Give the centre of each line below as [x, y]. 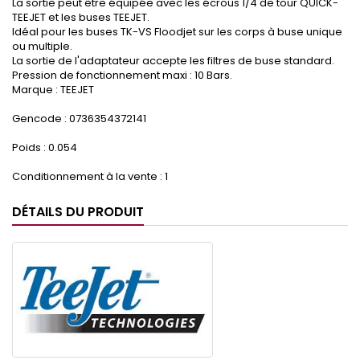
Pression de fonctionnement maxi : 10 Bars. [122, 76]
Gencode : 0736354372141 [79, 119]
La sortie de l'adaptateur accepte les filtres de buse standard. [173, 61]
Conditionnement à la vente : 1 [90, 177]
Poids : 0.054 [45, 148]
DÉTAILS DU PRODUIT [78, 212]
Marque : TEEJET [53, 90]
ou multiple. [42, 47]
